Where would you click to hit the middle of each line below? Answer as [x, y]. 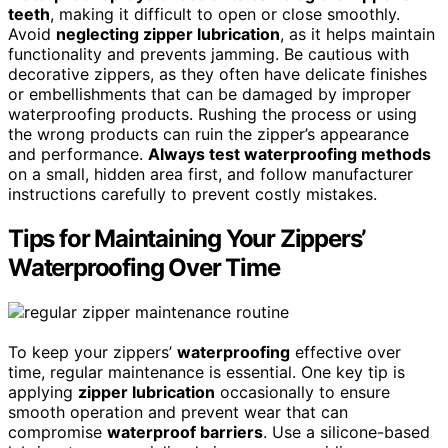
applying [43, 391]
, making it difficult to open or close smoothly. [225, 13]
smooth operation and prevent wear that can [178, 411]
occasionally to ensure [302, 391]
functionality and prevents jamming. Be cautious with [208, 53]
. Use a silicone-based [346, 431]
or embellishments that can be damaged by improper [209, 93]
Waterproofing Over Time [144, 267]
